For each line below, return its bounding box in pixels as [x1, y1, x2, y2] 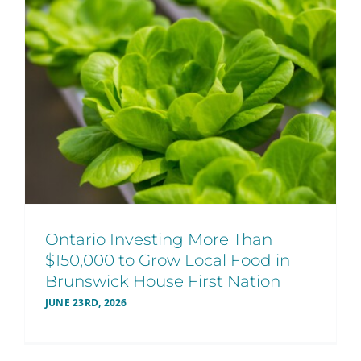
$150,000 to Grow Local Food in [45, 250, 290, 270]
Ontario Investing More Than [45, 229, 272, 249]
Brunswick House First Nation [45, 271, 280, 291]
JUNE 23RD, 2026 [45, 295, 127, 309]
